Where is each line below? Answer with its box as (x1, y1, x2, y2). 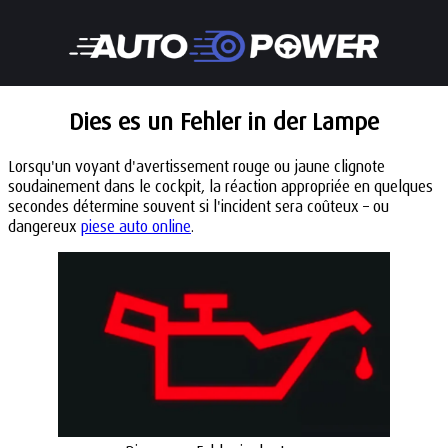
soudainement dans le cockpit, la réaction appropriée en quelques (8, 176, 433, 196)
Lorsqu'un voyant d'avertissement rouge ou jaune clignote (8, 156, 385, 176)
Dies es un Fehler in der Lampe (69, 106, 379, 136)
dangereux (8, 216, 81, 236)
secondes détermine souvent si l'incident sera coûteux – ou (8, 196, 389, 216)
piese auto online (81, 216, 191, 236)
